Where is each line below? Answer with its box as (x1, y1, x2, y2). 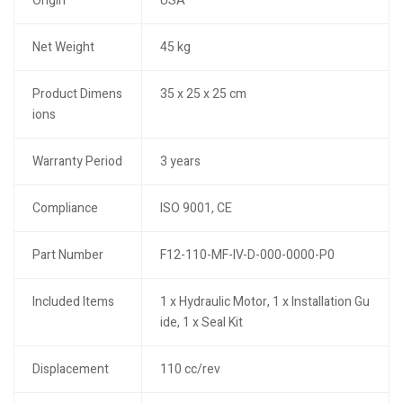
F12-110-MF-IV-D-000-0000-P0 (159, 246, 335, 264)
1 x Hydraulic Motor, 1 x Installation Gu (159, 292, 370, 311)
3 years (159, 152, 201, 171)
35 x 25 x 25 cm (159, 85, 246, 103)
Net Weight (31, 38, 94, 57)
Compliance (31, 199, 98, 218)
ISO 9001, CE (159, 199, 232, 218)
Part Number (31, 246, 103, 264)
